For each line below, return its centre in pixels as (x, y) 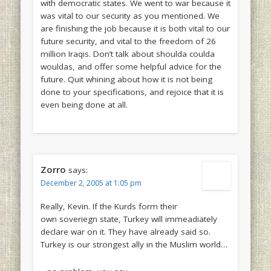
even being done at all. (84, 105)
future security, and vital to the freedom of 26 (128, 41)
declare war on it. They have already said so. (125, 232)
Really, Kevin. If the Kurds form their (109, 207)
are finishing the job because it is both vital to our (135, 29)
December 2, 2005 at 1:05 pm (91, 183)
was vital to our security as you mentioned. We (130, 16)
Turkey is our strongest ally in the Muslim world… (134, 245)
